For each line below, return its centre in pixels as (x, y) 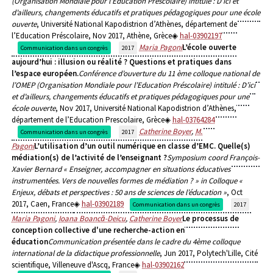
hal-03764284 (193, 120)
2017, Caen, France (43, 204)
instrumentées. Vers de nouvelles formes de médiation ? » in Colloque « (127, 181)
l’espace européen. (45, 74)
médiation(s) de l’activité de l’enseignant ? (89, 158)
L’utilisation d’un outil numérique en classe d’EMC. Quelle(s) (142, 146)
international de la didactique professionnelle (86, 253)
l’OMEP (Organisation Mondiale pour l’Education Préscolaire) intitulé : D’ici (133, 85)
